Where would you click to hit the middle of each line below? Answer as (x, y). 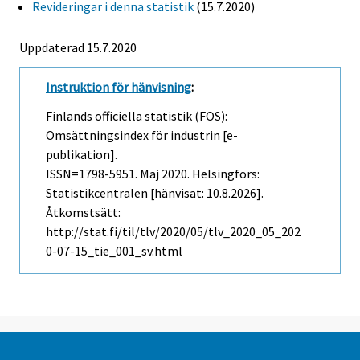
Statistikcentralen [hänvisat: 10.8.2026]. (155, 193)
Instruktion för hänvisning (119, 86)
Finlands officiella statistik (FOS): (137, 116)
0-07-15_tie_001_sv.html (114, 251)
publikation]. (82, 155)
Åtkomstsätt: (83, 213)
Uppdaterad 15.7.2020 (78, 47)
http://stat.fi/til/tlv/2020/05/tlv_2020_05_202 (173, 232)
